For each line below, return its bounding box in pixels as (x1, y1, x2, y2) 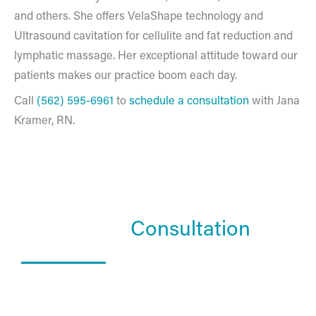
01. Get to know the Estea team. (21, 293, 180, 309)
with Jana (249, 92, 300, 108)
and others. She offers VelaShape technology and (14, 7, 263, 23)
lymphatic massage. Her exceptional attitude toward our (14, 47, 298, 62)
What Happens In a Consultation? (21, 274, 191, 289)
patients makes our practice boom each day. (14, 66, 237, 82)
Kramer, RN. (14, 112, 75, 128)
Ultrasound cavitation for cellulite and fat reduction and (14, 27, 293, 42)
